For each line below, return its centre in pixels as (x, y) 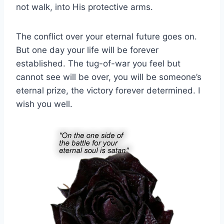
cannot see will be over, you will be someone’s (109, 77)
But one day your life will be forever (87, 50)
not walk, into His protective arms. (84, 7)
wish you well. (44, 104)
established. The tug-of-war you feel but (98, 63)
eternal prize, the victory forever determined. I (108, 90)
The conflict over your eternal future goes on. (106, 36)
